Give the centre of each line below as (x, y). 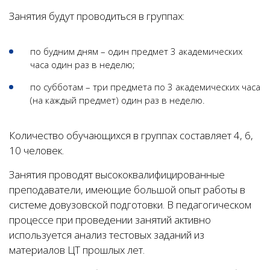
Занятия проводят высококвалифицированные (117, 174)
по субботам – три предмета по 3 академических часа (145, 87)
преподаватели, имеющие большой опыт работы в (127, 190)
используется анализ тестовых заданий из (107, 235)
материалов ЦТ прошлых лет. (77, 250)
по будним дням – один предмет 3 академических (136, 51)
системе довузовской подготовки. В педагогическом (130, 205)
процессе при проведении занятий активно (110, 220)
